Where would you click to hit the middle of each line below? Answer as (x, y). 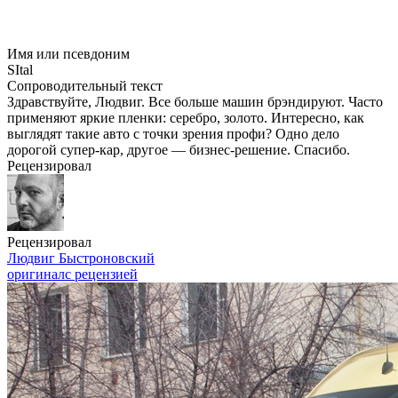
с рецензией (101, 274)
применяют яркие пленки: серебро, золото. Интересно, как (186, 118)
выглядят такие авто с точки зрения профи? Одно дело (173, 134)
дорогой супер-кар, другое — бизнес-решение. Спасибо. (179, 150)
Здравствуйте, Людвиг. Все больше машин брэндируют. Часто (195, 102)
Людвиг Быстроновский (81, 258)
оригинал (36, 274)
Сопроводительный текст (85, 86)
